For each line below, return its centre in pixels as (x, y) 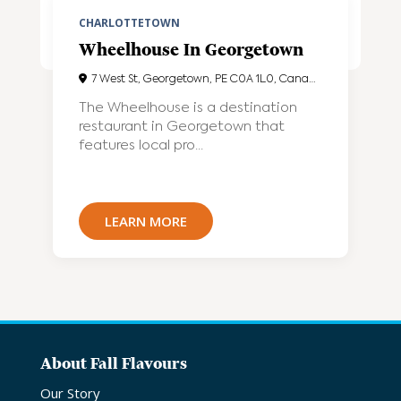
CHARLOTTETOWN (130, 23)
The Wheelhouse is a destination (188, 108)
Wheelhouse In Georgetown (192, 50)
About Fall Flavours (113, 363)
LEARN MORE (146, 221)
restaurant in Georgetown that (182, 127)
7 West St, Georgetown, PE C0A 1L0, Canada (200, 80)
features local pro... (141, 145)
